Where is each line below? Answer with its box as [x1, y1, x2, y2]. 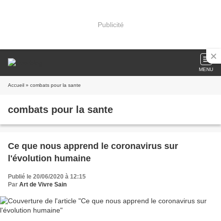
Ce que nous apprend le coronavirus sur [8, 141, 178, 151]
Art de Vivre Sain [19, 181, 67, 188]
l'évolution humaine [8, 153, 91, 163]
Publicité [97, 20, 124, 29]
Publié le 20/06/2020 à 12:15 [8, 173, 86, 180]
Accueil [8, 82, 24, 88]
